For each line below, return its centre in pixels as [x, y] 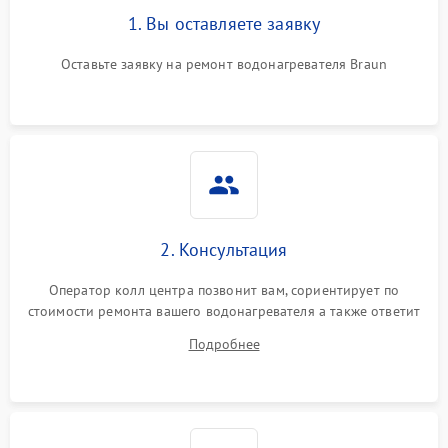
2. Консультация [224, 249]
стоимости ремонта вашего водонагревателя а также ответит [224, 311]
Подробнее [224, 344]
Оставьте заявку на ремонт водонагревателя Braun [224, 64]
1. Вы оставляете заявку [224, 23]
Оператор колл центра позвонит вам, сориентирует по [224, 290]
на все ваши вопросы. [223, 332]
